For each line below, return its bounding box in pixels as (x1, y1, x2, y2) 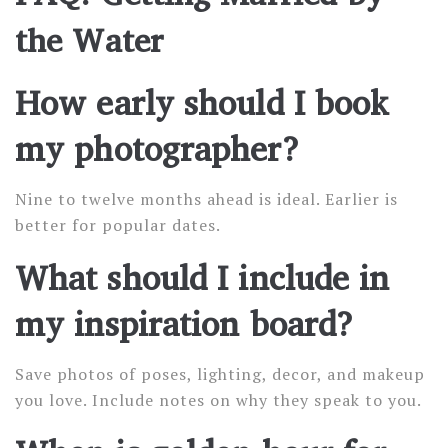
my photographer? (15, 120, 299, 176)
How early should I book (15, 74, 390, 130)
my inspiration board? (15, 295, 354, 351)
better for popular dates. (15, 214, 220, 236)
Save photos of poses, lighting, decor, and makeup (15, 363, 425, 385)
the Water (15, 13, 163, 67)
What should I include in (15, 249, 390, 305)
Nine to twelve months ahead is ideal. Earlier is (15, 188, 398, 210)
